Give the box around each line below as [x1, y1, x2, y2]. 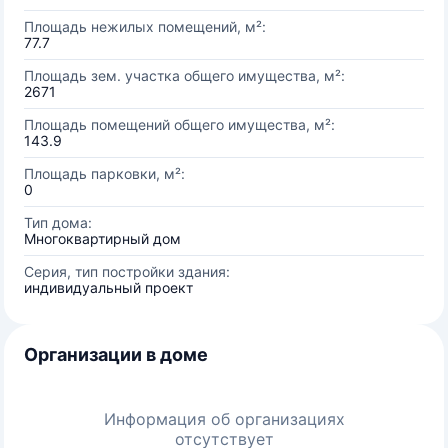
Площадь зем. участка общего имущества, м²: [24, 67, 345, 84]
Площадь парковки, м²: [24, 165, 185, 182]
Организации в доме [24, 344, 208, 365]
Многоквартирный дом [24, 230, 181, 247]
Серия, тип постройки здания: [24, 263, 230, 280]
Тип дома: [24, 214, 92, 231]
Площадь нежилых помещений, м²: [24, 18, 266, 35]
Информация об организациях [103, 409, 345, 429]
